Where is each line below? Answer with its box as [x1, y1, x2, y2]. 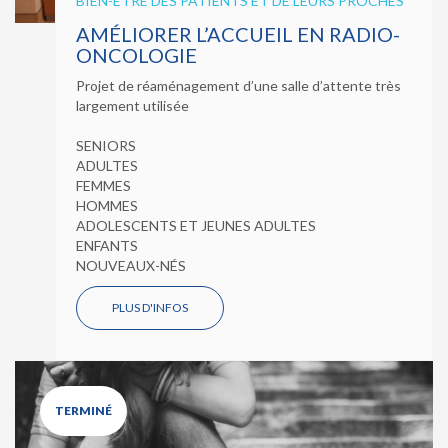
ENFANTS [76, 237, 138, 255]
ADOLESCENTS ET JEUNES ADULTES [76, 217, 316, 235]
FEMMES [76, 177, 131, 195]
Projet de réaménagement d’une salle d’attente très [76, 77, 401, 95]
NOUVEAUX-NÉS [76, 257, 186, 275]
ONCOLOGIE [76, 43, 197, 68]
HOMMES [76, 197, 138, 215]
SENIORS [76, 137, 136, 155]
